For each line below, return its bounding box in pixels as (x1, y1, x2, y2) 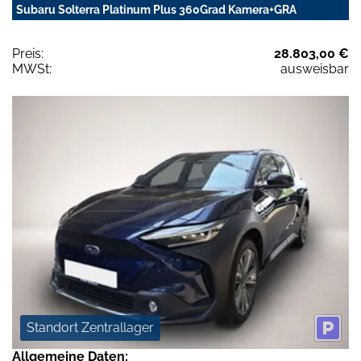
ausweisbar (280, 61, 349, 77)
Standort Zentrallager (27, 319, 154, 335)
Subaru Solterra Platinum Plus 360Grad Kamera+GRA (16, 3, 297, 17)
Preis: (12, 46, 44, 62)
